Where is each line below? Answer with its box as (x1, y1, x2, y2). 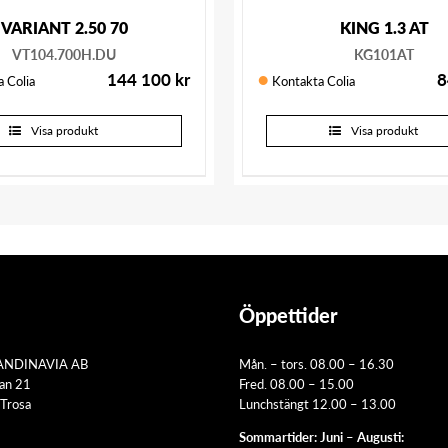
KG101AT (354, 44, 414, 65)
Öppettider (239, 301, 338, 330)
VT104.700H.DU (12, 44, 116, 65)
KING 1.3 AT (339, 16, 429, 40)
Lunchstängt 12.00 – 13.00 (239, 394, 396, 414)
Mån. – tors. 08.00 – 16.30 (239, 354, 394, 374)
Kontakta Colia (272, 71, 355, 91)
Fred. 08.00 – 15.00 (239, 374, 354, 394)
